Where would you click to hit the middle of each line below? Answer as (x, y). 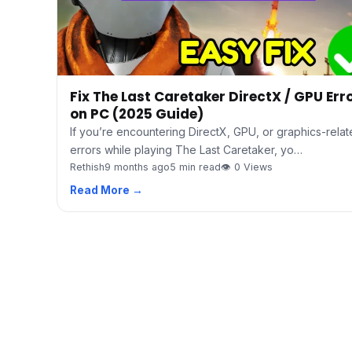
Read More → (106, 190)
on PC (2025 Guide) (137, 114)
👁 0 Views (247, 167)
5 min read (195, 167)
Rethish (87, 167)
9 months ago (137, 167)
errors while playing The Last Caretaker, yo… (186, 149)
